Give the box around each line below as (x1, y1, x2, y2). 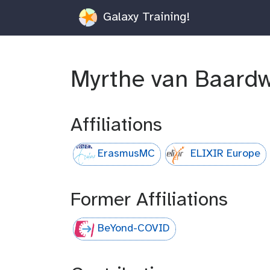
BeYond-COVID (98, 223, 171, 235)
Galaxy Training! (99, 10, 190, 24)
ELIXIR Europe (190, 148, 260, 160)
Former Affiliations (71, 190, 228, 210)
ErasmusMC (98, 148, 155, 160)
